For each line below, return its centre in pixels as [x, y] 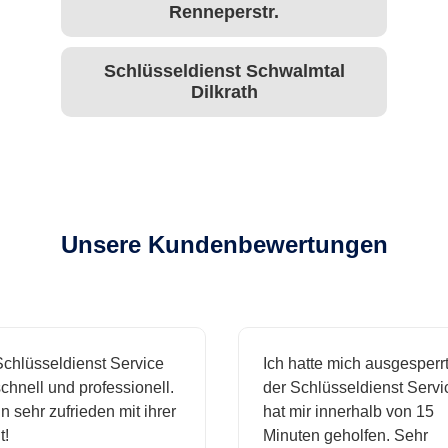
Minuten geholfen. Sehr [335, 436]
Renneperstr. [224, 12]
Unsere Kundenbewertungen [224, 245]
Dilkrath [224, 92]
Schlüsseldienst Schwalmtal [224, 71]
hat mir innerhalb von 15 [338, 412]
